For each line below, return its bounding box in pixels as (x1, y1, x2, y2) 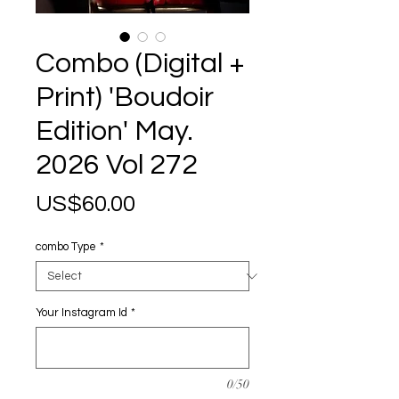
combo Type (36, 240, 96, 253)
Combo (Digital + (36, 49, 245, 78)
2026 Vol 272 (36, 151, 198, 180)
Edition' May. (36, 117, 193, 146)
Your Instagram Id (36, 306, 127, 319)
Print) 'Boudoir (36, 83, 214, 112)
